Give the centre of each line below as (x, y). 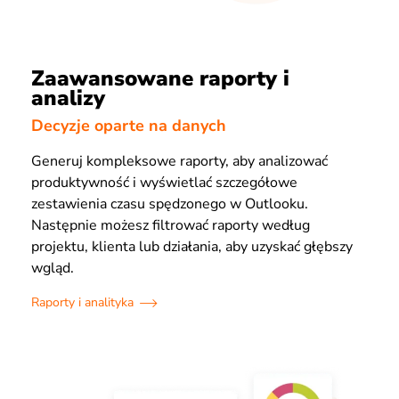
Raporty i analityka (82, 302)
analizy (68, 98)
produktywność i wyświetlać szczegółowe (164, 182)
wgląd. (53, 268)
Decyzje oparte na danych (129, 125)
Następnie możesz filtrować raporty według (171, 225)
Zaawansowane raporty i (160, 79)
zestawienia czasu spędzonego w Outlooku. (170, 204)
